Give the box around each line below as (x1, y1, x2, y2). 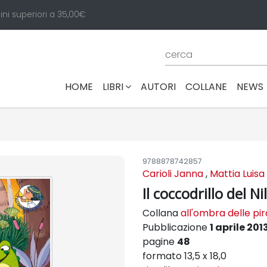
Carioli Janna (142, 167, 203, 181)
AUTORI (141, 79, 176, 94)
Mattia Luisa (210, 167, 265, 181)
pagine (142, 235, 177, 249)
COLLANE (185, 79, 227, 94)
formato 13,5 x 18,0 (142, 249, 226, 263)
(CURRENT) (92, 79, 145, 93)
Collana (142, 206, 181, 220)
